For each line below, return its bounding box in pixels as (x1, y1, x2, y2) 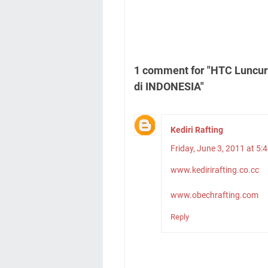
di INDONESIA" (134, 80, 204, 93)
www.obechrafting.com (170, 190, 258, 200)
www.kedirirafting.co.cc (170, 165, 259, 175)
